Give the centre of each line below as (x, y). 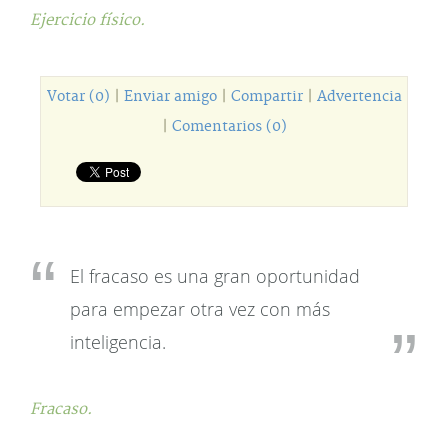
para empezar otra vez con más (200, 309)
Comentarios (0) (229, 127)
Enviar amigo (170, 97)
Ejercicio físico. (87, 20)
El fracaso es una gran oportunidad (215, 276)
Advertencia (359, 97)
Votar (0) (78, 97)
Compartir (266, 97)
